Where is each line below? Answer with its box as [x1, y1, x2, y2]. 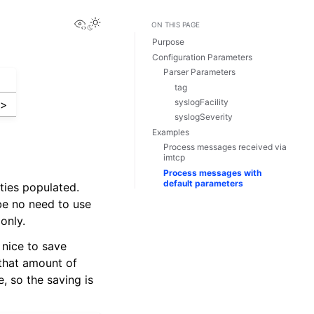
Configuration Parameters [152, 51, 252, 62]
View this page [86, 15, 165, 29]
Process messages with [163, 167, 261, 178]
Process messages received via [163, 142, 287, 153]
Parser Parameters [163, 67, 235, 78]
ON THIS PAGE [151, 20, 200, 29]
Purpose [152, 36, 184, 48]
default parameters [163, 177, 243, 189]
